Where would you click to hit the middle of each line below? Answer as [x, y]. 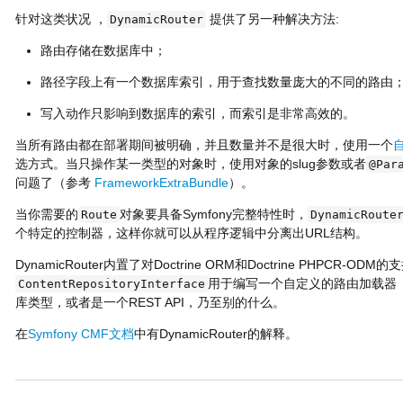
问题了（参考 [54, 183]
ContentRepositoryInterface [111, 284]
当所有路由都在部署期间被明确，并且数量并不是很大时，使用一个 [204, 145]
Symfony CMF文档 [81, 334]
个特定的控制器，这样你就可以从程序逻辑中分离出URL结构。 [191, 233]
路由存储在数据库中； [103, 50]
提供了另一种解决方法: [272, 19]
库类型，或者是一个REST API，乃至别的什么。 [150, 302]
